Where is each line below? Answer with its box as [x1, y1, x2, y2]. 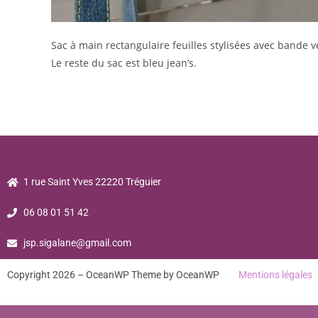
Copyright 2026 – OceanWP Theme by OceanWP [7, 269, 236, 280]
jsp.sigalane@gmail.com [23, 237, 131, 248]
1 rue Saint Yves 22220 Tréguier [23, 176, 161, 187]
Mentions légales [236, 269, 314, 280]
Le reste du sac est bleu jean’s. [51, 56, 197, 70]
